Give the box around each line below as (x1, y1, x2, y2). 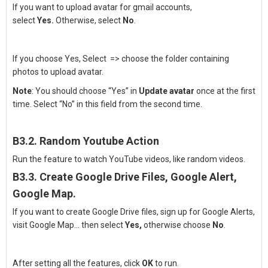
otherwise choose (144, 220, 212, 230)
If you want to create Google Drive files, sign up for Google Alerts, (13, 207, 255, 217)
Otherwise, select (56, 16, 123, 25)
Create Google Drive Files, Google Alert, (39, 170, 237, 183)
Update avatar (137, 86, 194, 96)
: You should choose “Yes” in (32, 86, 137, 96)
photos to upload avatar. (13, 67, 103, 77)
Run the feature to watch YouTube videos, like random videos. (13, 154, 245, 164)
